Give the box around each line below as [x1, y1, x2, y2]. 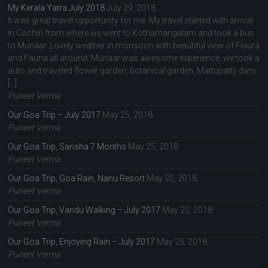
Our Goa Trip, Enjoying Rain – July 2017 [8, 237, 156, 247]
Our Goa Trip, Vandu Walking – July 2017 [8, 205, 161, 215]
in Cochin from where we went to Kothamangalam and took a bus [8, 28, 255, 38]
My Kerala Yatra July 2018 [8, 3, 105, 13]
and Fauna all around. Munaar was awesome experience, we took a [8, 53, 260, 63]
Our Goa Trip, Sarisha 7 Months [8, 142, 127, 152]
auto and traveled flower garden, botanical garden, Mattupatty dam [8, 66, 257, 76]
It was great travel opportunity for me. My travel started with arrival [8, 16, 254, 26]
